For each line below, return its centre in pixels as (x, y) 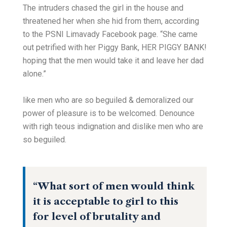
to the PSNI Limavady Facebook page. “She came (110, 34)
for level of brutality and (97, 217)
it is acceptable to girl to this (106, 202)
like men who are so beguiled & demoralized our (108, 100)
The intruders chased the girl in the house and (103, 8)
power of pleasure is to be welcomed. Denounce (109, 113)
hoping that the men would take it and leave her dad (113, 61)
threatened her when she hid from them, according (111, 21)
